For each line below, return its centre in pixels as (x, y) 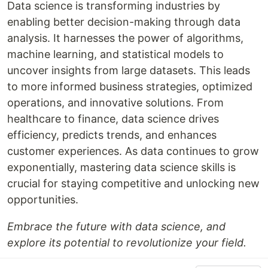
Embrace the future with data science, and (116, 227)
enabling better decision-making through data (124, 22)
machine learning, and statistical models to (115, 54)
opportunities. (43, 200)
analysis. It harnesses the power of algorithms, (125, 38)
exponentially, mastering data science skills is (121, 167)
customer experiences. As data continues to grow (133, 151)
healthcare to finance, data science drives (113, 119)
